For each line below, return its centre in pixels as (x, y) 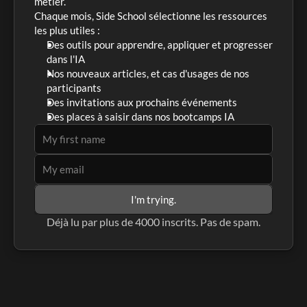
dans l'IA (66, 59)
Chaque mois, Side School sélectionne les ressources (151, 15)
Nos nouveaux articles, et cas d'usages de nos (148, 73)
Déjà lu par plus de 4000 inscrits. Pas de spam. (153, 221)
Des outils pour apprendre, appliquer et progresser (160, 44)
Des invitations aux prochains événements (142, 102)
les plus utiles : (67, 30)
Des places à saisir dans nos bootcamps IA (140, 116)
